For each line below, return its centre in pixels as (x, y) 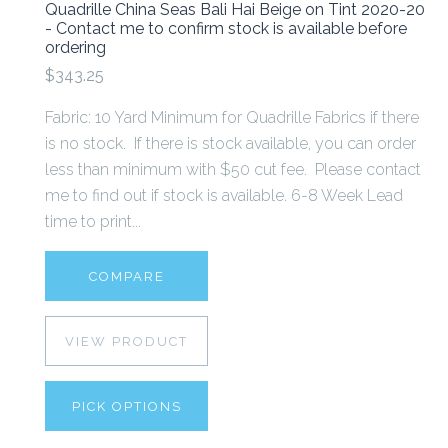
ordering (75, 47)
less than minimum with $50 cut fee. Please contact (233, 170)
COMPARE (126, 277)
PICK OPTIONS (126, 407)
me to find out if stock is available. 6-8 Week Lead (224, 196)
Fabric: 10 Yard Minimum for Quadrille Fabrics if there (232, 118)
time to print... (93, 222)
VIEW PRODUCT (126, 342)
